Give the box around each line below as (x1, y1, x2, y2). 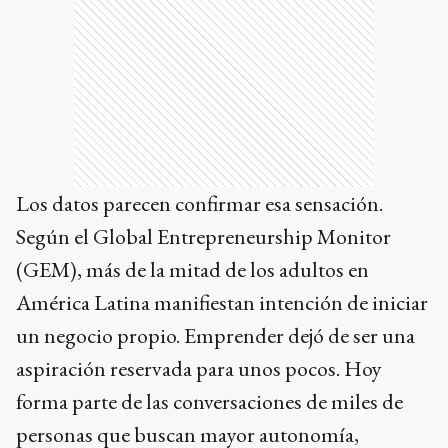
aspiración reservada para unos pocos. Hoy (16, 354, 382, 384)
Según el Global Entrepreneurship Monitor (16, 222, 391, 252)
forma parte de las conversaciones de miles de (16, 387, 403, 417)
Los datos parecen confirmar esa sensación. (16, 189, 383, 219)
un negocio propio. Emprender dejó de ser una (16, 321, 415, 351)
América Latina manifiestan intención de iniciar (16, 288, 428, 318)
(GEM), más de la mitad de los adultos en (16, 255, 369, 285)
